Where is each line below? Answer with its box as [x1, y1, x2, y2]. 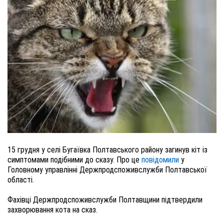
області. [7, 175, 34, 184]
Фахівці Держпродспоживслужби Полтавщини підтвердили [7, 195, 202, 204]
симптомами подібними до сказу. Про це [7, 155, 141, 164]
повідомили [141, 155, 181, 164]
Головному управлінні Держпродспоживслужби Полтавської [7, 165, 207, 174]
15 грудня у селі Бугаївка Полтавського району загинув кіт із [7, 145, 207, 154]
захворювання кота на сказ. [7, 205, 97, 214]
